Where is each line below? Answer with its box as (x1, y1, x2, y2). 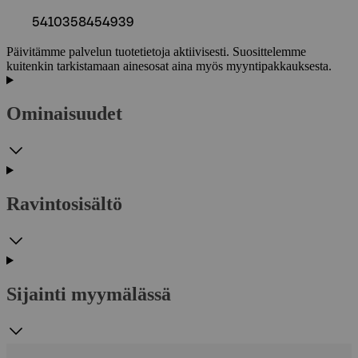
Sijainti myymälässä (6, 284, 171, 305)
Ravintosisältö (6, 193, 122, 215)
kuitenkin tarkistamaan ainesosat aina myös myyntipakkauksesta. (6, 58, 332, 73)
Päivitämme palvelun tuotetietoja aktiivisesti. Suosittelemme (6, 44, 306, 58)
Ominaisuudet (6, 103, 122, 125)
